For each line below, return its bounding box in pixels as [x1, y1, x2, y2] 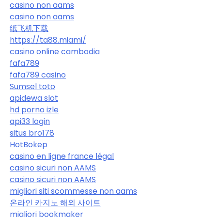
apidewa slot [10, 92, 58, 104]
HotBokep [10, 139, 47, 150]
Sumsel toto [10, 80, 55, 92]
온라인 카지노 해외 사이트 [10, 197, 101, 208]
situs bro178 [10, 127, 54, 139]
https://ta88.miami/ [10, 34, 86, 46]
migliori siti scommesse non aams [10, 185, 137, 197]
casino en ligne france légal [10, 150, 114, 162]
